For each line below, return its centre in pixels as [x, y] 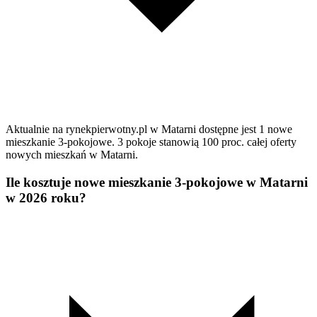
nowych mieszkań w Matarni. [72, 155]
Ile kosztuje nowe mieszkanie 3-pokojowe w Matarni [157, 182]
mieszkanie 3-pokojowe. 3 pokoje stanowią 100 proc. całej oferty [151, 142]
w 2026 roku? [46, 197]
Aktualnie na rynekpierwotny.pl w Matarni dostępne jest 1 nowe [149, 129]
